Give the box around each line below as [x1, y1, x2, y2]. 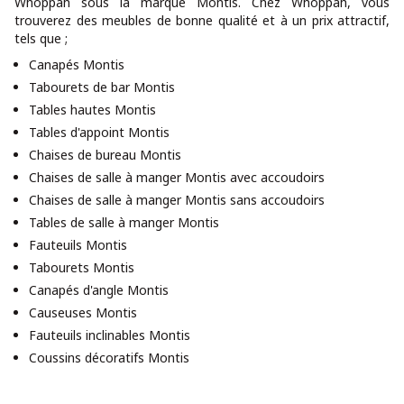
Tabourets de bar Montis [29, 78, 175, 96]
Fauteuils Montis [29, 236, 127, 253]
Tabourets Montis [29, 259, 134, 276]
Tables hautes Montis [29, 101, 156, 118]
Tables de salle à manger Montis [29, 214, 219, 231]
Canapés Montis [29, 56, 124, 73]
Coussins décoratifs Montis [29, 349, 189, 366]
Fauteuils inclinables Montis [29, 326, 190, 344]
